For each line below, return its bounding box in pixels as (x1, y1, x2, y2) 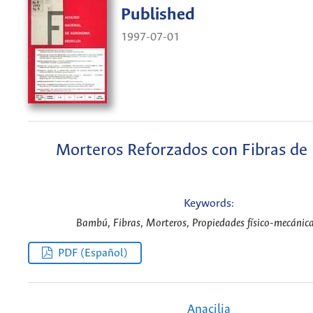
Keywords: (183, 198, 234, 210)
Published (121, 6, 195, 25)
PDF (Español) (58, 247, 129, 259)
